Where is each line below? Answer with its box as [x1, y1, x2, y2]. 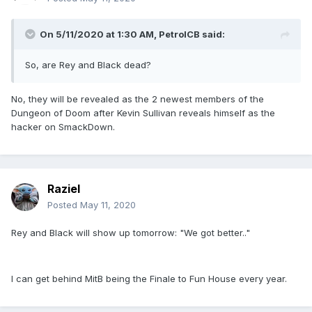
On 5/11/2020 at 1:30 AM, [40, 29, 159, 40]
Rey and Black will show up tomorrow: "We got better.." [11, 227, 250, 239]
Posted [47, 199, 80, 211]
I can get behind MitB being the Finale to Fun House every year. [11, 273, 287, 285]
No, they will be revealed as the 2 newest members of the [11, 93, 264, 105]
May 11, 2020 [80, 199, 136, 211]
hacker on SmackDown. [11, 121, 115, 133]
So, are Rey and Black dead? [25, 59, 151, 71]
